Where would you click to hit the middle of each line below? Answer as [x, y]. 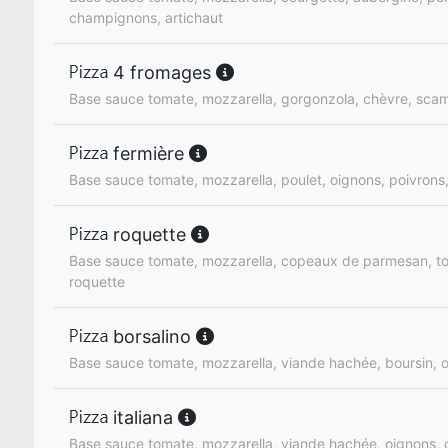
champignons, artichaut [146, 17]
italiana [143, 418]
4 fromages [162, 72]
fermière [148, 154]
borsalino [152, 337]
